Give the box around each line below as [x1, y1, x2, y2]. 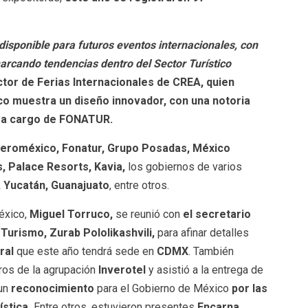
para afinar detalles [154, 225, 249, 239]
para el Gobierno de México [93, 281, 232, 295]
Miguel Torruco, [29, 207, 113, 221]
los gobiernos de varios [124, 159, 242, 173]
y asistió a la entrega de [145, 263, 263, 276]
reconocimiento [10, 281, 94, 295]
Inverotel [98, 263, 146, 276]
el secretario [182, 207, 251, 221]
